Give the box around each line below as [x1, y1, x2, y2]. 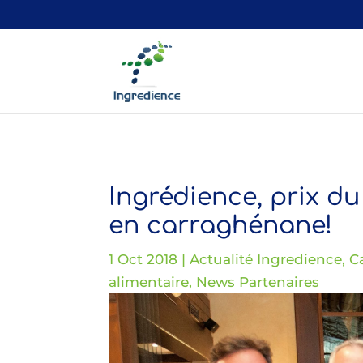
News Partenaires [196, 273, 320, 290]
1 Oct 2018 [109, 250, 178, 267]
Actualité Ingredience [190, 250, 343, 267]
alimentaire [109, 273, 190, 290]
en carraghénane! [109, 211, 333, 239]
